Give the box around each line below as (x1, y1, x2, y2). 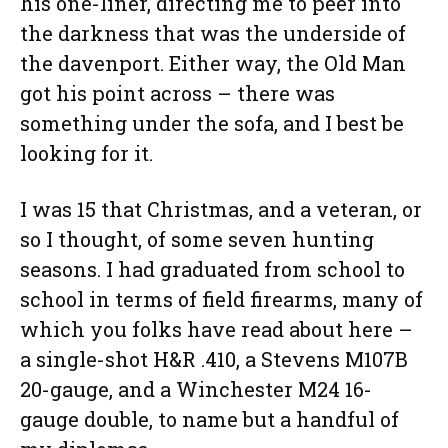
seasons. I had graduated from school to (20, 256, 405, 283)
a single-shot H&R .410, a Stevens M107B (20, 346, 408, 373)
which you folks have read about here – (20, 316, 413, 343)
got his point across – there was (20, 80, 335, 107)
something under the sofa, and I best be (20, 110, 404, 137)
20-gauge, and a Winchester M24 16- (20, 376, 372, 403)
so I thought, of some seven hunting (20, 226, 374, 253)
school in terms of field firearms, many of (20, 286, 423, 313)
